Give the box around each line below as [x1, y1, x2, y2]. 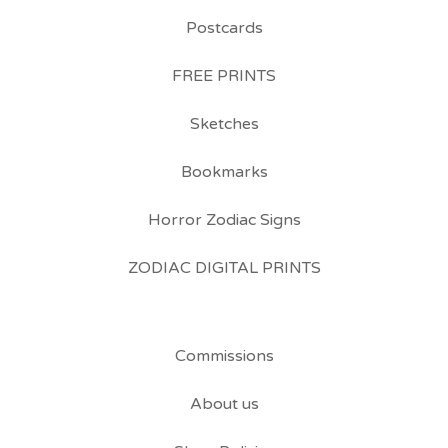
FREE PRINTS [172, 66, 276, 87]
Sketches [189, 114, 259, 135]
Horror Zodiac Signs [147, 210, 301, 231]
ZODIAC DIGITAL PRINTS [127, 258, 321, 279]
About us [189, 394, 259, 415]
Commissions [174, 346, 274, 367]
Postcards [185, 18, 263, 39]
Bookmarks [180, 162, 268, 183]
